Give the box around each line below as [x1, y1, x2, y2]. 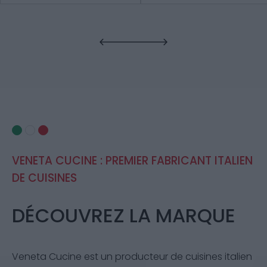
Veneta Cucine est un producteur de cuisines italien [12, 249, 252, 263]
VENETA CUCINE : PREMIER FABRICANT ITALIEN [12, 152, 253, 169]
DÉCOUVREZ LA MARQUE [12, 201, 235, 229]
